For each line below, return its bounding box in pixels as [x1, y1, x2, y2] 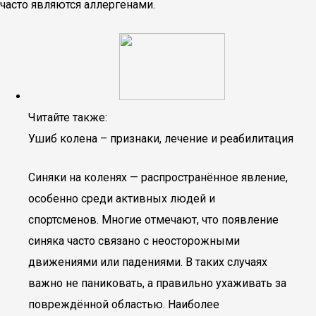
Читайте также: [28, 111, 107, 124]
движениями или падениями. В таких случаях [28, 255, 267, 269]
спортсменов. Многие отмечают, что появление [28, 213, 279, 226]
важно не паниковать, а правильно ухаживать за [28, 276, 286, 290]
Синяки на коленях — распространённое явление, [28, 171, 288, 184]
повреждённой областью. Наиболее [28, 298, 219, 311]
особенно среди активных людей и [28, 192, 215, 205]
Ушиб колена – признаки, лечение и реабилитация [28, 132, 293, 145]
